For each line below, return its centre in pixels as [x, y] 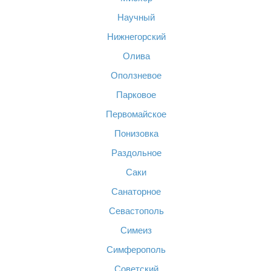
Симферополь [136, 250]
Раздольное [136, 153]
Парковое [136, 95]
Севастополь [136, 211]
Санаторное [136, 191]
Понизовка [136, 133]
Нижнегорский [136, 37]
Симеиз [136, 230]
